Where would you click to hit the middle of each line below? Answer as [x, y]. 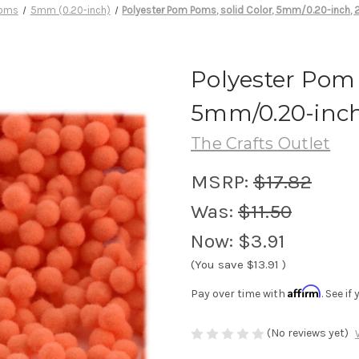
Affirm [305, 291]
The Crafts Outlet [261, 143]
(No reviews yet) [308, 333]
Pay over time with [239, 293]
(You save [217, 264]
